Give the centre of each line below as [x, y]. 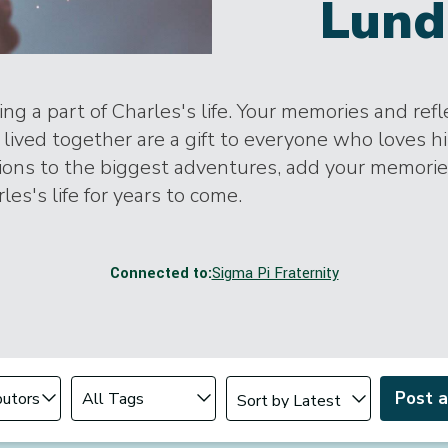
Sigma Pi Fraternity [275, 273]
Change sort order [283, 378]
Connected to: [160, 273]
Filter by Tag [110, 386]
